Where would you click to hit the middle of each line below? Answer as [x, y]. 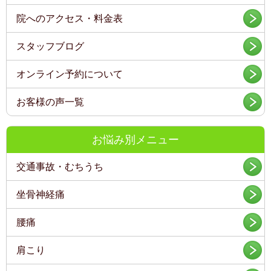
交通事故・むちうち [60, 167]
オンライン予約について [70, 74]
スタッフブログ [51, 47]
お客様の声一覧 [51, 102]
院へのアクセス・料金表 [70, 19]
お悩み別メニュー [135, 140]
